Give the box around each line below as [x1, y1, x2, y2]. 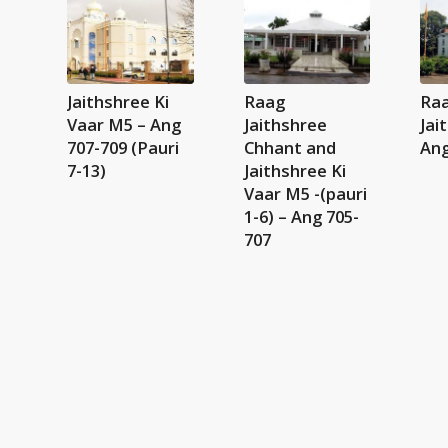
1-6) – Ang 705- [243, 204, 359, 228]
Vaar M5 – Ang [67, 112, 181, 136]
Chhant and [243, 135, 336, 159]
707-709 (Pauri [67, 135, 179, 159]
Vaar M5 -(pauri [243, 181, 367, 205]
